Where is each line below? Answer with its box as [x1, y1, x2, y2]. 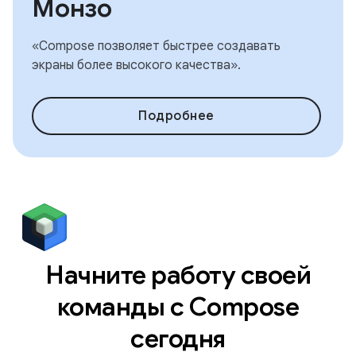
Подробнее [138, 108, 215, 124]
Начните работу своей [45, 259, 311, 291]
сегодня [130, 323, 226, 354]
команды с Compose [56, 291, 300, 323]
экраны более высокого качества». [32, 57, 241, 73]
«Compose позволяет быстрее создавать [32, 38, 281, 54]
